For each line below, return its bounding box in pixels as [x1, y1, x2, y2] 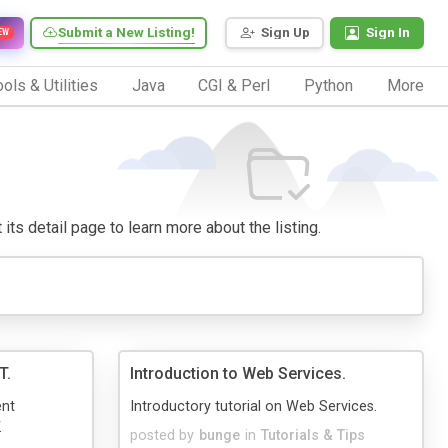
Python [304, 75, 354, 95]
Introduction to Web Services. [130, 363, 346, 383]
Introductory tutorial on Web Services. [130, 397, 377, 415]
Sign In [366, 24, 410, 41]
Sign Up [261, 24, 310, 41]
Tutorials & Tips [261, 426, 365, 444]
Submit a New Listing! [58, 24, 195, 41]
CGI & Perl [198, 75, 271, 95]
